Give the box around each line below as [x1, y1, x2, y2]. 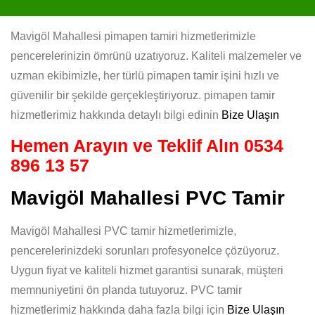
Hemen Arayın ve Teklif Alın [11, 136, 244, 155]
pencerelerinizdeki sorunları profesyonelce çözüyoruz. [11, 245, 279, 257]
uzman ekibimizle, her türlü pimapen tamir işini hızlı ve [11, 70, 279, 82]
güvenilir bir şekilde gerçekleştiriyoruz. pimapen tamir [11, 89, 275, 101]
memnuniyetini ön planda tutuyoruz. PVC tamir [11, 284, 242, 296]
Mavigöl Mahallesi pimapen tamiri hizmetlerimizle [11, 30, 256, 42]
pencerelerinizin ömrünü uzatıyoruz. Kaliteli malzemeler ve [11, 50, 302, 62]
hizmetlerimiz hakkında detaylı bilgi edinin [11, 109, 221, 121]
